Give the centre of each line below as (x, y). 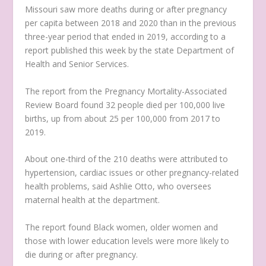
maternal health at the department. (93, 200)
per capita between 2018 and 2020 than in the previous (131, 23)
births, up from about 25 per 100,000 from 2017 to (123, 118)
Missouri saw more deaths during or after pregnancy (126, 9)
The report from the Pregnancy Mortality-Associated (126, 91)
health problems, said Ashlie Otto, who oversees (118, 186)
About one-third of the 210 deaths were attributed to (127, 159)
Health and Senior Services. (77, 64)
